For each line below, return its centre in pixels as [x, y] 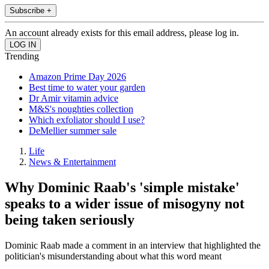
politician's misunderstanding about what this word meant [113, 256]
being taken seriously [70, 220]
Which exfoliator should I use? [87, 120]
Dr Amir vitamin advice [74, 98]
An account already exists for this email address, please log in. [122, 33]
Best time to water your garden [87, 88]
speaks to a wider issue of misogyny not [125, 204]
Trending [22, 56]
